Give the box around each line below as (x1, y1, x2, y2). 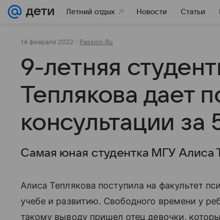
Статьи (181, 8, 205, 16)
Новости (137, 8, 167, 16)
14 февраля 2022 (21, 38, 74, 46)
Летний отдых (66, 8, 115, 16)
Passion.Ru (80, 38, 113, 46)
